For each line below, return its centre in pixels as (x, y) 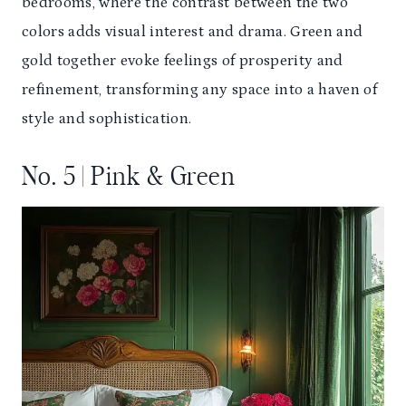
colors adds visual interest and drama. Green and (193, 32)
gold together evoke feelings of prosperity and (183, 61)
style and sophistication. (107, 119)
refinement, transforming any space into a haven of (199, 90)
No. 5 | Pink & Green (129, 178)
